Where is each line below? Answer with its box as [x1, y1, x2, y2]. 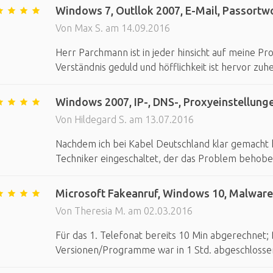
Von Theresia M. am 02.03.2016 [55, 205, 193, 216]
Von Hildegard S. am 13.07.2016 [55, 114, 194, 125]
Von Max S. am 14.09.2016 [55, 23, 170, 34]
